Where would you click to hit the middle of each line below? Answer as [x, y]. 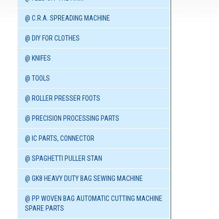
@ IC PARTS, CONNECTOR [60, 139]
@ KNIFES [38, 58]
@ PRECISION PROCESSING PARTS [72, 119]
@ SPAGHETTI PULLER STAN [64, 159]
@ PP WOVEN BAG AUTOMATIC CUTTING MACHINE [94, 199]
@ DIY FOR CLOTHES [52, 38]
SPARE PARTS [44, 208]
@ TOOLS [37, 78]
